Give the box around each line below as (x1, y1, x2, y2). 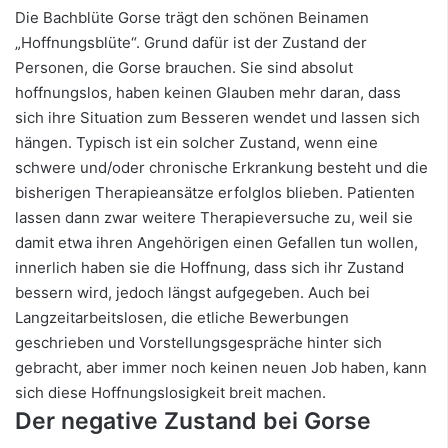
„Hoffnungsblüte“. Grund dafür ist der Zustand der (15, 32, 367, 52)
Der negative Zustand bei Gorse (15, 406, 371, 435)
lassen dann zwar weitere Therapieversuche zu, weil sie (15, 207, 413, 227)
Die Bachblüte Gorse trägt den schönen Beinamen (15, 7, 369, 27)
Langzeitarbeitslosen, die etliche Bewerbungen (15, 307, 349, 327)
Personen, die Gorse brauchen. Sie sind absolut (15, 57, 353, 77)
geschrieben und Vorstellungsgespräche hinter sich (15, 332, 382, 352)
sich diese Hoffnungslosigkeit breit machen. (15, 382, 334, 402)
